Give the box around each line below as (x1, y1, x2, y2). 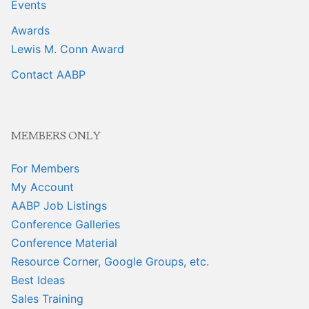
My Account (11, 179, 74, 194)
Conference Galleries (11, 217, 120, 231)
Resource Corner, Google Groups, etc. (11, 254, 209, 268)
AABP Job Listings (11, 198, 107, 212)
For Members (11, 161, 79, 175)
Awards (11, 23, 50, 37)
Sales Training (11, 291, 83, 306)
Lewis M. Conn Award (11, 41, 124, 56)
